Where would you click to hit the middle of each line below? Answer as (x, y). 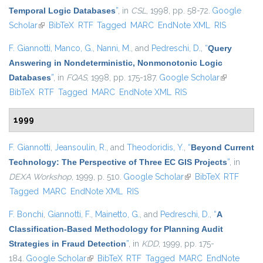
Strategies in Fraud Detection (68, 244)
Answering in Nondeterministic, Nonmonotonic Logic (116, 63)
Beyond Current (222, 148)
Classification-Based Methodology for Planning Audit (116, 229)
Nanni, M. (114, 48)
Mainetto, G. (117, 215)
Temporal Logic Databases (62, 11)
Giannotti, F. (69, 215)
